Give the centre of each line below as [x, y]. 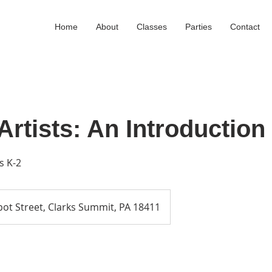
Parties [199, 27]
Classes [152, 27]
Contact [245, 27]
